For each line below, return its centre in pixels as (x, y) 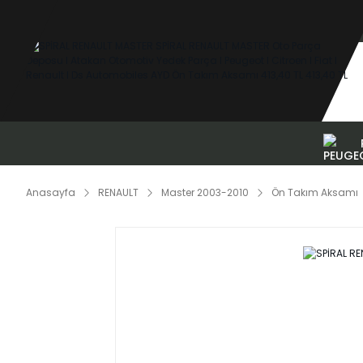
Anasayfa (51, 192)
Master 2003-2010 (205, 192)
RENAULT (118, 192)
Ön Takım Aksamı (315, 192)
